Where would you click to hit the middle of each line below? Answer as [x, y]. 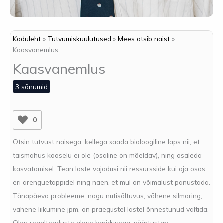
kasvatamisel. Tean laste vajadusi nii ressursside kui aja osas [109, 168]
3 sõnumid [32, 87]
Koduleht [27, 39]
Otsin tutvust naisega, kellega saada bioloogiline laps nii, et [106, 141]
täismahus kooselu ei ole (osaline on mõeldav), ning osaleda [107, 155]
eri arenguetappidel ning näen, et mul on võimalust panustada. [111, 182]
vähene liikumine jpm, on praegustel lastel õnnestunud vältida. [111, 209]
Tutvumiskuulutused [80, 39]
